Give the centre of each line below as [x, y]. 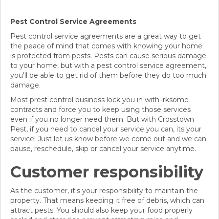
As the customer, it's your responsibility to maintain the [104, 191]
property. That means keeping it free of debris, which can [107, 201]
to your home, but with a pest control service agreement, [108, 66]
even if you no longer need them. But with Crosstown [102, 120]
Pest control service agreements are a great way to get [106, 36]
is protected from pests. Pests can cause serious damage [108, 56]
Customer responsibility [107, 172]
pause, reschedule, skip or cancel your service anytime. [103, 149]
